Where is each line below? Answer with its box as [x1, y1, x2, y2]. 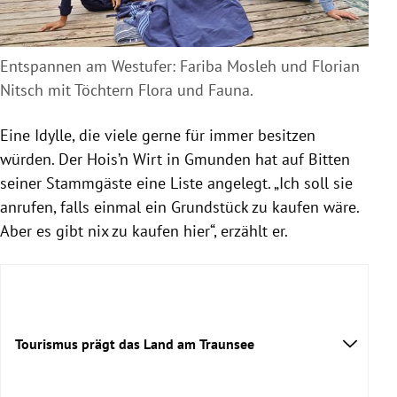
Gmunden [184, 149, 251, 170]
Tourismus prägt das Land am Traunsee [15, 334, 254, 353]
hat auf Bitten [251, 149, 350, 170]
